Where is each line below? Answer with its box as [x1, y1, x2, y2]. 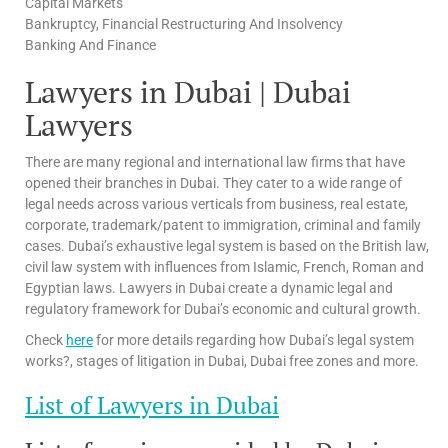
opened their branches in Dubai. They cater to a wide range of [25, 174, 402, 191]
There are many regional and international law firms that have [25, 153, 405, 170]
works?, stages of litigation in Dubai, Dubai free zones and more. [25, 352, 419, 369]
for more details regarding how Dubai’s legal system [93, 331, 414, 348]
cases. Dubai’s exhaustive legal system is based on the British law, [25, 237, 429, 254]
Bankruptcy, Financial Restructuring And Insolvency [25, 15, 343, 32]
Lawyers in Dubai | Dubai [25, 71, 351, 112]
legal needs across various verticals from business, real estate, [25, 195, 408, 212]
